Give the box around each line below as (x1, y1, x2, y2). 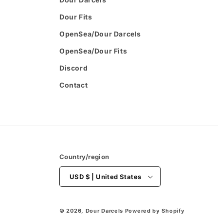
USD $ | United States (85, 172, 142, 181)
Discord (59, 64, 88, 72)
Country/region (59, 153, 109, 161)
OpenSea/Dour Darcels (59, 30, 141, 38)
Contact (59, 81, 88, 89)
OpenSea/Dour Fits (59, 47, 127, 55)
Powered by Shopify (125, 207, 185, 214)
